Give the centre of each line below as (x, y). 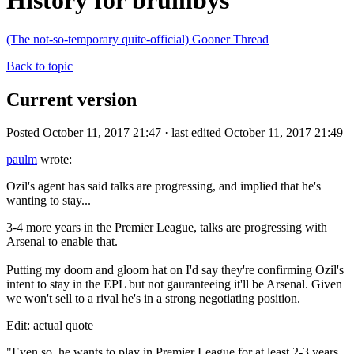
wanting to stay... (50, 201)
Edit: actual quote (50, 326)
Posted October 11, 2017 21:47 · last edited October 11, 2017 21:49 (175, 133)
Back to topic (40, 66)
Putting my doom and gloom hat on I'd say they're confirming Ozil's (175, 270)
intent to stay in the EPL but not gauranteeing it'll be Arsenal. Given (174, 284)
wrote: (55, 160)
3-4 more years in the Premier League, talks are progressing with (167, 228)
